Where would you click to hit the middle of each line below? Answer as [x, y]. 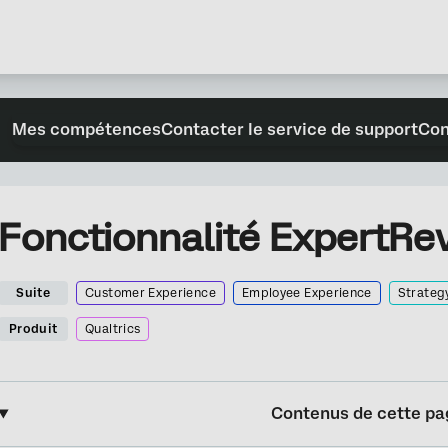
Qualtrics [113, 329]
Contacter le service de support [290, 129]
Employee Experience [306, 293]
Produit [33, 329]
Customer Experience [150, 293]
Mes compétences [87, 129]
